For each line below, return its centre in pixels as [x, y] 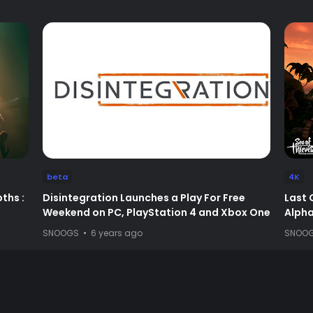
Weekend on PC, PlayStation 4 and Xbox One [156, 212]
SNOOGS [60, 233]
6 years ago [116, 233]
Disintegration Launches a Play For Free [144, 197]
